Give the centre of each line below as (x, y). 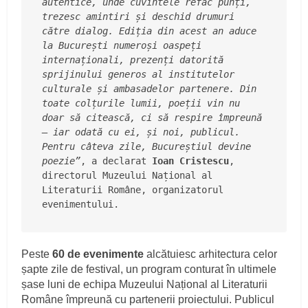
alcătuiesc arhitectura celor (211, 254)
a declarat (122, 161)
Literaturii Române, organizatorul (133, 190)
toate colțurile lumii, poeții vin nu (141, 103)
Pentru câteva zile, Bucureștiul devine (147, 147)
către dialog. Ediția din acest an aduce (150, 31)
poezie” (62, 161)
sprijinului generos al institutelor (139, 75)
